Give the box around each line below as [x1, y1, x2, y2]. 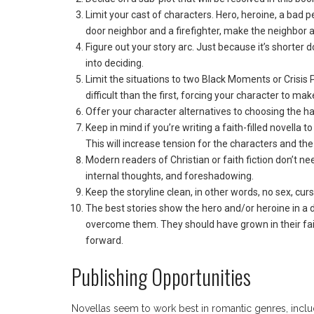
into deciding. [86, 57, 146, 69]
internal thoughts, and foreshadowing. [86, 170, 256, 182]
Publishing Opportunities [71, 261, 251, 293]
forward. [86, 235, 123, 247]
